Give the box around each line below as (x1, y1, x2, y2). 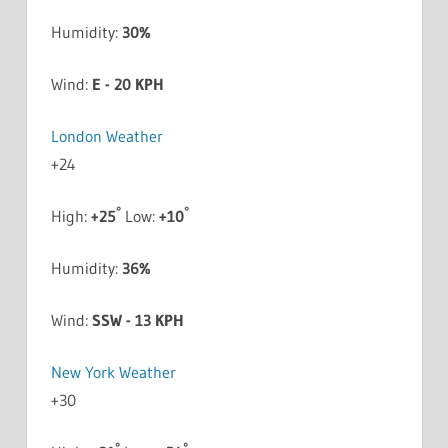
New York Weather (50, 361, 176, 382)
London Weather (50, 125, 163, 146)
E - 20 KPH (91, 73, 164, 94)
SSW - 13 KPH (91, 309, 184, 330)
